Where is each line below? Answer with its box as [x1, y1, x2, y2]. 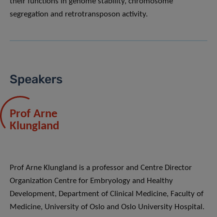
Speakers [10, 72, 62, 87]
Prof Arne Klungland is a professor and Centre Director [10, 164, 192, 172]
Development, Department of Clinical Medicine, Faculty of [10, 190, 203, 199]
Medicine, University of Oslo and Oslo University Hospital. [10, 203, 204, 212]
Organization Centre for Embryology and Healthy [10, 177, 173, 186]
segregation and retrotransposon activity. [10, 10, 148, 19]
